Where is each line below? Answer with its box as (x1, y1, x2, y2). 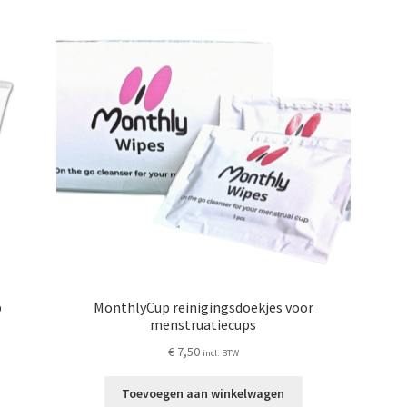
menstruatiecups (150, 314, 257, 333)
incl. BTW (202, 346, 239, 359)
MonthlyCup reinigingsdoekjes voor (93, 297, 313, 316)
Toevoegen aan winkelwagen (122, 385, 285, 402)
